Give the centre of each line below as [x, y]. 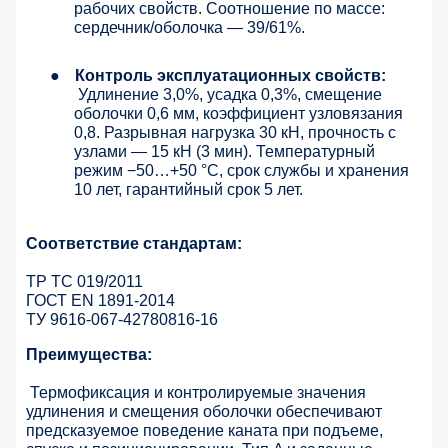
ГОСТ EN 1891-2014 [100, 300]
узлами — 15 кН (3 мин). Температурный [224, 151]
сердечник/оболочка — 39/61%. [189, 27]
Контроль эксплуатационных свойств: [230, 75]
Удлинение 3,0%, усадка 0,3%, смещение [230, 94]
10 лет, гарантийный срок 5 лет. [188, 189]
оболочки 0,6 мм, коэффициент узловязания [238, 113]
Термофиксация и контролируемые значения [198, 392]
